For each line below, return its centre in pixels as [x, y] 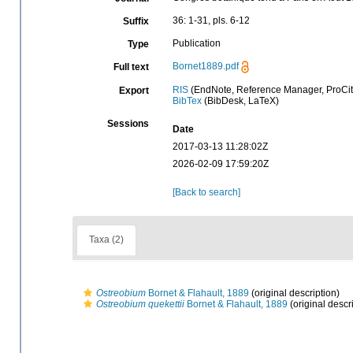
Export [134, 91]
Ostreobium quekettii [140, 304]
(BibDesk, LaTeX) [240, 101]
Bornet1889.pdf [205, 67]
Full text [131, 67]
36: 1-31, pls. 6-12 [211, 20]
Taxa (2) [106, 240]
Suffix [136, 21]
